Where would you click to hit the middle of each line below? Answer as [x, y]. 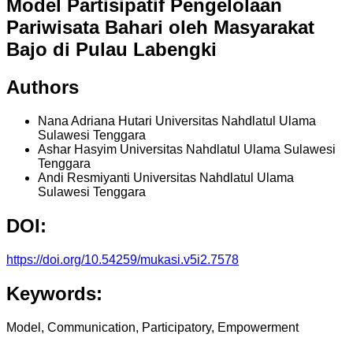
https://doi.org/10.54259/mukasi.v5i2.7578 [123, 260]
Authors [43, 87]
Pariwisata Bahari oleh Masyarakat [160, 28]
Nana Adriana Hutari [97, 121]
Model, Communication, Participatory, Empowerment [152, 327]
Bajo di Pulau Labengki [111, 50]
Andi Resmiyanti [85, 178]
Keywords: [54, 293]
